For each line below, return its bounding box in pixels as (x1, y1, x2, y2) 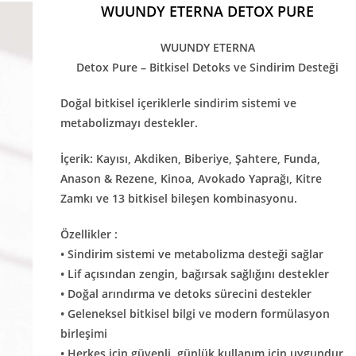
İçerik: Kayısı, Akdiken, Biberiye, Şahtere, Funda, (60, 151, 320, 166)
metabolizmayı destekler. (60, 115, 198, 130)
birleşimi (60, 326, 107, 341)
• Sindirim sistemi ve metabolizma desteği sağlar (60, 246, 323, 261)
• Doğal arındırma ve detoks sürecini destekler (60, 286, 311, 301)
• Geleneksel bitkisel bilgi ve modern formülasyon (60, 306, 330, 321)
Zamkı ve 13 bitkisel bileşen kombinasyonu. (60, 191, 297, 206)
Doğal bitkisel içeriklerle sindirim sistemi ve (60, 95, 296, 110)
